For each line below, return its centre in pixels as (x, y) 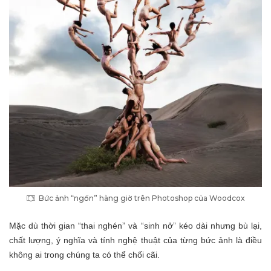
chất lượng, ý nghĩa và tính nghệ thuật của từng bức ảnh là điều (135, 240)
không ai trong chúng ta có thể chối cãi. (86, 255)
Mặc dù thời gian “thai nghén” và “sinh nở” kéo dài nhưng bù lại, (135, 226)
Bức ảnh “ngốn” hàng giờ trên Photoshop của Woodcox (142, 198)
